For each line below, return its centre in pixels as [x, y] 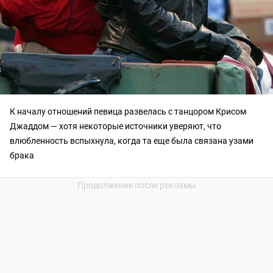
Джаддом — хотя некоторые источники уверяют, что [115, 126]
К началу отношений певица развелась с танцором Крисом [128, 112]
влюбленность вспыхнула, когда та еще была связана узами [132, 141]
